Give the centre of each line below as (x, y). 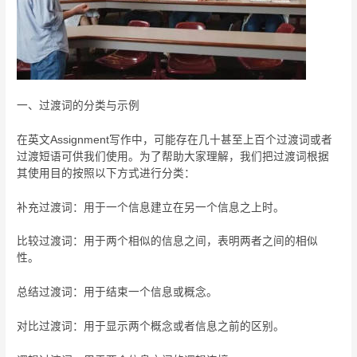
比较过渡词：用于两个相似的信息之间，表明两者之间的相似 (168, 241)
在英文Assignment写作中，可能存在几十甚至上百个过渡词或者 (175, 139)
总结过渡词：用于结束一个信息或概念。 (118, 292)
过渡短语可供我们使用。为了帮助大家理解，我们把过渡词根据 (173, 156)
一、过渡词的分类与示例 (78, 105)
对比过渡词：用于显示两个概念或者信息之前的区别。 (151, 327)
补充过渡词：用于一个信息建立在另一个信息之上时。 (151, 207)
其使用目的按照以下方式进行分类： (106, 173)
